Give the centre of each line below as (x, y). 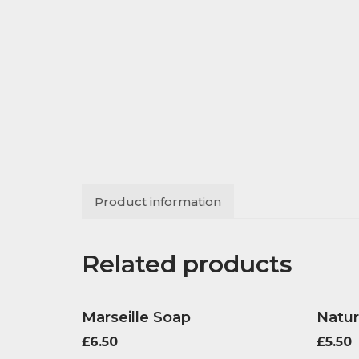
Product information (158, 202)
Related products (187, 264)
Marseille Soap (136, 317)
